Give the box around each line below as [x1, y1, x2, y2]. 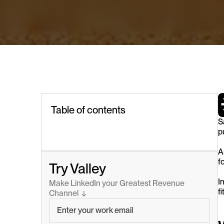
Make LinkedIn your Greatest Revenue [49, 178, 184, 188]
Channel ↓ [49, 188, 86, 198]
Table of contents [51, 103, 125, 116]
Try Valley [49, 159, 106, 177]
